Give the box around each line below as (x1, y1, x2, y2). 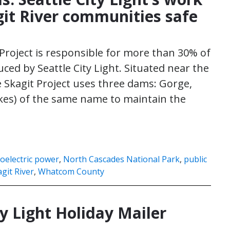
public (184, 154, 207, 165)
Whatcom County (38, 166, 104, 177)
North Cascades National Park (63, 154, 180, 165)
